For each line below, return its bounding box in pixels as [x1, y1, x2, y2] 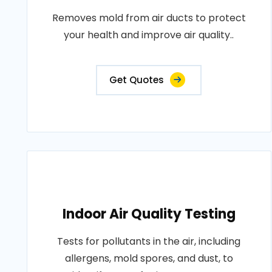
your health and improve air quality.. [64, 28, 234, 42]
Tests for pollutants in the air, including [57, 234, 241, 248]
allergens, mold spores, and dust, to [64, 251, 233, 265]
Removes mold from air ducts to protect [52, 11, 246, 25]
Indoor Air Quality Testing [62, 205, 236, 223]
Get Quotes [109, 73, 165, 86]
